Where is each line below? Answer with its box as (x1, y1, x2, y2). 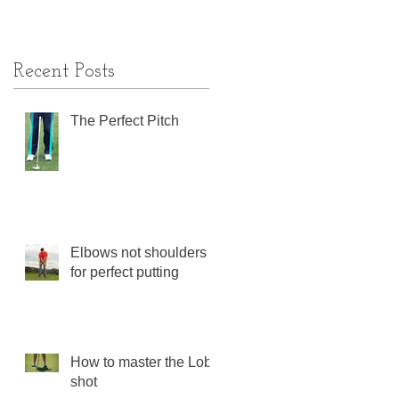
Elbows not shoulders (70, 245, 207, 261)
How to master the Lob (70, 354, 212, 370)
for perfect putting (70, 265, 179, 281)
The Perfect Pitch (70, 113, 179, 129)
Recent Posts (13, 61, 115, 83)
